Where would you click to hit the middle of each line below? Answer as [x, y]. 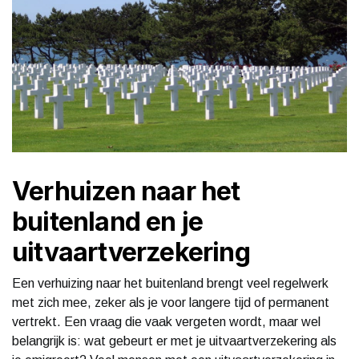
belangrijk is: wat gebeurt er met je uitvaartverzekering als [174, 341]
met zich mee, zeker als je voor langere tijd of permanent [171, 302]
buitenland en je [108, 221]
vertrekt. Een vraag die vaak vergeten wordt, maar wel [166, 321]
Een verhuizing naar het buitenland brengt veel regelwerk [170, 283]
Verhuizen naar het [126, 191]
